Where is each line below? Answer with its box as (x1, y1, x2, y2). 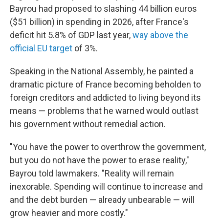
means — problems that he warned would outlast (10, 106, 198, 116)
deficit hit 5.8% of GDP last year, (10, 30, 132, 40)
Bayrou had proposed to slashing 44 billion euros (10, 3, 197, 14)
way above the (132, 30, 188, 40)
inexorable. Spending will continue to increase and (10, 181, 203, 192)
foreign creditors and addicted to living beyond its (10, 92, 201, 103)
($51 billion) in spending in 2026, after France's (10, 17, 189, 27)
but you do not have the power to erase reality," (10, 155, 189, 165)
